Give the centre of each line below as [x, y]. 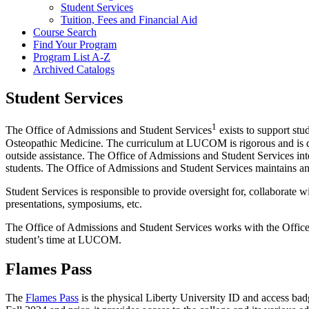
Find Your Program [75, 44]
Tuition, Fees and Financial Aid [129, 19]
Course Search [65, 32]
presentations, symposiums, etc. [74, 203]
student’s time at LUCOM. [63, 239]
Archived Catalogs [74, 69]
